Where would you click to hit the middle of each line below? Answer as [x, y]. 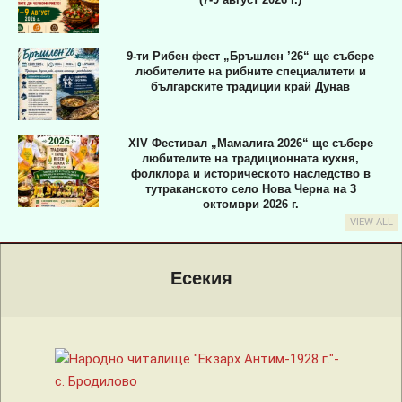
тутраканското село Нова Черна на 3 [250, 189]
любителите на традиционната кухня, [250, 159]
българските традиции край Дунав [250, 86]
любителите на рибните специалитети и [250, 71]
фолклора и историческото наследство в [250, 174]
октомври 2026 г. [250, 205]
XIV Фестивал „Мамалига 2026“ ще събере [250, 144]
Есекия [201, 279]
